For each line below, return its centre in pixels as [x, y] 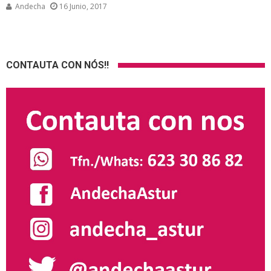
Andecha [30, 7]
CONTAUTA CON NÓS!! [57, 65]
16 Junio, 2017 [83, 7]
